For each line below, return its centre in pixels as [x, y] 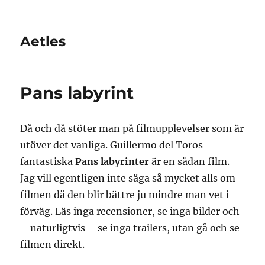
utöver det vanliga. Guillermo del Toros [112, 145]
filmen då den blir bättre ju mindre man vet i [125, 195]
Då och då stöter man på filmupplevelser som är [132, 128]
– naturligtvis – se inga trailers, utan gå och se [130, 228]
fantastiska [48, 161]
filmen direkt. [53, 244]
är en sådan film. [190, 161]
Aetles [43, 41]
